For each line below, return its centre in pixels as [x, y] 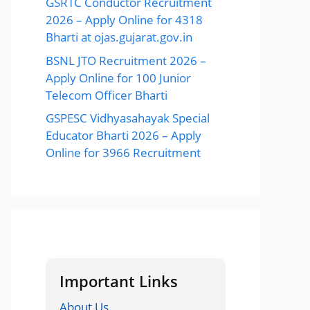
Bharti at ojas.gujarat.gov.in [119, 37]
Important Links [119, 281]
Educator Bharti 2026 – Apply [124, 135]
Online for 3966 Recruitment [123, 153]
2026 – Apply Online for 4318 [124, 20]
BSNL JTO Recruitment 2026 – [126, 60]
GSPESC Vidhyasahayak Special [128, 118]
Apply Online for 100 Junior [118, 77]
